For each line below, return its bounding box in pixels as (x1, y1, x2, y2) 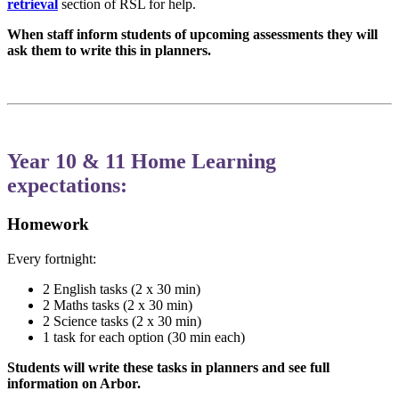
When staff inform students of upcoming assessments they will (7, 27, 378, 43)
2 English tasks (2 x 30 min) (43, 281, 200, 297)
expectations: (7, 174, 127, 198)
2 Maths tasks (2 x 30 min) (43, 297, 192, 313)
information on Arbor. (7, 375, 141, 391)
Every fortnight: (7, 250, 96, 266)
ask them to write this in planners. (7, 43, 211, 59)
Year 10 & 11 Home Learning (7, 150, 276, 174)
